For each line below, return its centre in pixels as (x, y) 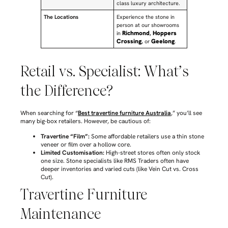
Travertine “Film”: (65, 137)
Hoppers (165, 33)
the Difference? (67, 91)
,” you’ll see (187, 113)
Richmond (136, 33)
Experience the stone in (146, 17)
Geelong (163, 41)
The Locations (61, 17)
